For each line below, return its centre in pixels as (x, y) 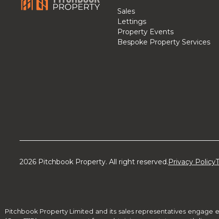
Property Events (146, 32)
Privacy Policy (192, 162)
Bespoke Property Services (164, 42)
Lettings (132, 22)
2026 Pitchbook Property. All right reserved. (94, 162)
